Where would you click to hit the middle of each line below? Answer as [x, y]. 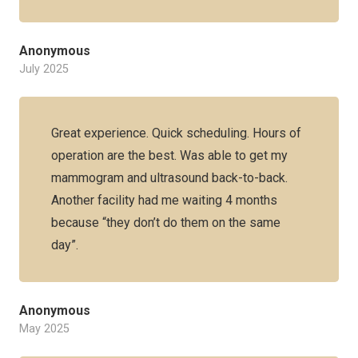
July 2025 [44, 69]
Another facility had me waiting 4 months [164, 200]
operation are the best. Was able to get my [169, 155]
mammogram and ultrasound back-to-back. [169, 178]
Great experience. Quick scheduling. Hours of [176, 133]
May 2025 [44, 329]
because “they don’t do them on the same [166, 223]
